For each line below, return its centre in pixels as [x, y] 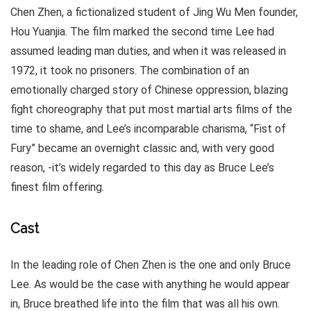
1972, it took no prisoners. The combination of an [130, 70]
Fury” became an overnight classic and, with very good [142, 148]
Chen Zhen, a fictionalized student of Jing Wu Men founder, [154, 12]
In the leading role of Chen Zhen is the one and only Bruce [151, 265]
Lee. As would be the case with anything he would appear [150, 284]
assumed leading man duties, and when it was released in [148, 51]
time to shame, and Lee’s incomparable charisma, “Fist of [148, 129]
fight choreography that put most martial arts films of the [151, 109]
